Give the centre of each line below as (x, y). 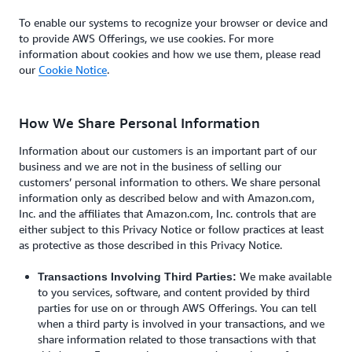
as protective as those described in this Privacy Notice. (150, 245)
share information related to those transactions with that (177, 339)
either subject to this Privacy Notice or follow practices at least (171, 229)
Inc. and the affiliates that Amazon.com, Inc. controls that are (167, 213)
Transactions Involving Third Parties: (137, 277)
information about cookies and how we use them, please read (170, 54)
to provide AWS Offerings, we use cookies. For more (146, 38)
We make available (284, 276)
